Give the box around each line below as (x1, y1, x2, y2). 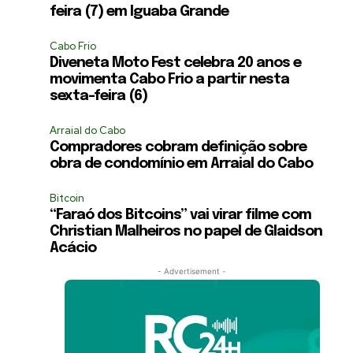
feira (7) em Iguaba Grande (50, 4, 229, 19)
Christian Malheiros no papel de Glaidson (50, 224, 323, 239)
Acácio (50, 240, 97, 255)
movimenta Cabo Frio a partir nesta (50, 72, 290, 87)
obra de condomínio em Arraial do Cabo (50, 156, 314, 171)
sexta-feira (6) (50, 88, 148, 103)
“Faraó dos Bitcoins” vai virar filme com (50, 207, 312, 222)
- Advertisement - (158, 266, 227, 276)
